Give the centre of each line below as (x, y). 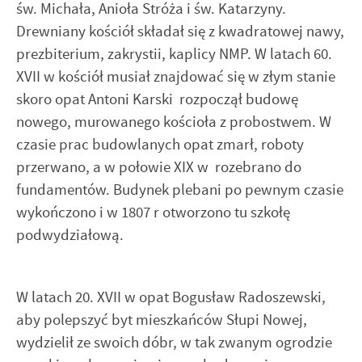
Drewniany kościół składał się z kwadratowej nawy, (180, 32)
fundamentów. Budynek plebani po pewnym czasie (180, 190)
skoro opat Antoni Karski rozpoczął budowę (157, 99)
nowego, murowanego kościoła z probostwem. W (174, 122)
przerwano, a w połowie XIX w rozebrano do (159, 167)
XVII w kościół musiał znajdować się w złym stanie (176, 77)
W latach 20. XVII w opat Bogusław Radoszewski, (171, 297)
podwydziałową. (70, 235)
